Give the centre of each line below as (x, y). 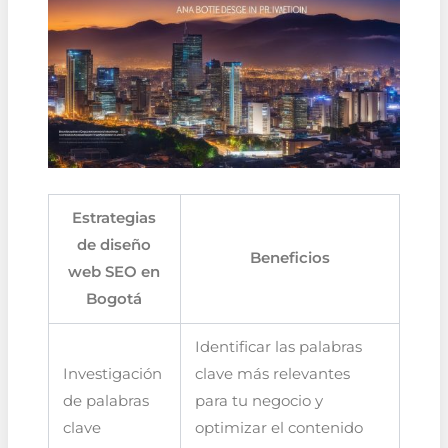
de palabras (106, 400)
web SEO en (114, 271)
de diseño (114, 244)
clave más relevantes (273, 373)
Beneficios (289, 257)
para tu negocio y (259, 400)
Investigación (113, 373)
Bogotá (114, 298)
